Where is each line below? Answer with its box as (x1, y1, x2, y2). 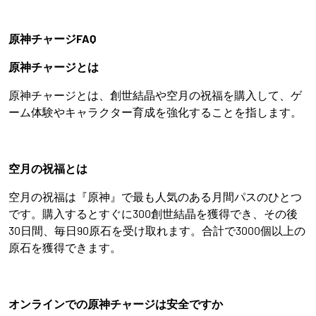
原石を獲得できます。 (8, 241, 121, 254)
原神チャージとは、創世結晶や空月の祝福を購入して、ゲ (8, 88, 302, 102)
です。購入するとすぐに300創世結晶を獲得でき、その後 (8, 207, 298, 220)
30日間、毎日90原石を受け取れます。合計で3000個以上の (8, 224, 305, 237)
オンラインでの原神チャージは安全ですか (8, 297, 223, 310)
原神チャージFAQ (8, 32, 96, 45)
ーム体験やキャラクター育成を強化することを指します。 (8, 105, 302, 119)
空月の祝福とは (8, 162, 87, 175)
